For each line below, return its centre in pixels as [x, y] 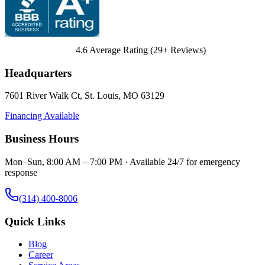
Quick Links [35, 221]
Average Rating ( [120, 50]
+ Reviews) [184, 50]
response [21, 172]
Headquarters [38, 73]
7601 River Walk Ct [42, 96]
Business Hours [42, 139]
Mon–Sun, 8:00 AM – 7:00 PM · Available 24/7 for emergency [122, 161]
